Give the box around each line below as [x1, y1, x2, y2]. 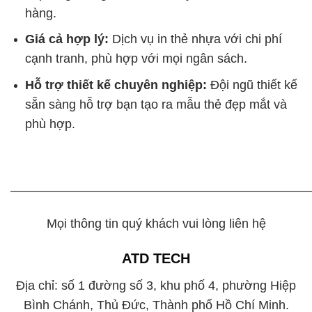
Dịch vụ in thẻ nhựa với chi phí [108, 32, 282, 47]
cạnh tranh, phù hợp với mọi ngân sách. [24, 52, 247, 66]
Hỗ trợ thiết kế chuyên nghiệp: [24, 77, 207, 92]
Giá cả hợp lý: [24, 32, 109, 47]
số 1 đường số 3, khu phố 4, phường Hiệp [61, 279, 296, 293]
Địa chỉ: [16, 279, 61, 293]
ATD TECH [122, 251, 190, 267]
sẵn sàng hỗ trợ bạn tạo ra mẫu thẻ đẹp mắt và [24, 97, 287, 111]
